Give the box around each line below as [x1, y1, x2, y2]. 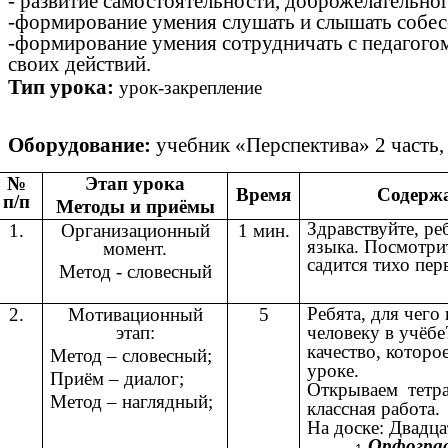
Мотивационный [67, 304, 203, 326]
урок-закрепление [119, 77, 262, 99]
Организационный [60, 220, 210, 242]
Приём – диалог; [50, 368, 185, 390]
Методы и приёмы [55, 196, 215, 218]
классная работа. [307, 397, 441, 419]
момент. [103, 238, 168, 260]
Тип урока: [8, 75, 114, 100]
